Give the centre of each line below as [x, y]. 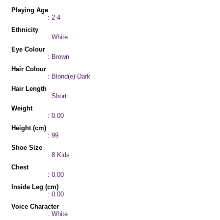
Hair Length [29, 89]
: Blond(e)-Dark [69, 76]
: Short [57, 96]
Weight [22, 108]
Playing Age [30, 10]
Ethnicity [25, 30]
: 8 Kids [58, 155]
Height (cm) [29, 128]
